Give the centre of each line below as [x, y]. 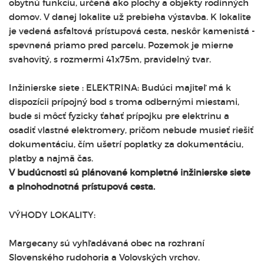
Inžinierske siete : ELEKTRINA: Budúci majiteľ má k [120, 88]
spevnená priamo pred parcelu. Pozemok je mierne [121, 45]
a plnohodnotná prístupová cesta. [82, 187]
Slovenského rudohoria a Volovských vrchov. [104, 257]
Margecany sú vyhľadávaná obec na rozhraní [107, 243]
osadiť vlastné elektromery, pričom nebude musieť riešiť [131, 130]
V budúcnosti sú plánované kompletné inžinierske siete [130, 172]
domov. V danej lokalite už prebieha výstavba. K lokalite [130, 17]
